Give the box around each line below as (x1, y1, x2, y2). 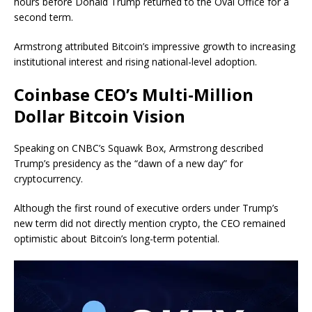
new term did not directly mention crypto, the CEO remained (14, 217, 286, 231)
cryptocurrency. (14, 172, 86, 186)
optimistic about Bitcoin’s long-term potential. (14, 232, 219, 246)
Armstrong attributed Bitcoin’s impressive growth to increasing (14, 40, 295, 54)
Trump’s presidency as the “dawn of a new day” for (14, 157, 243, 171)
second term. (14, 10, 73, 24)
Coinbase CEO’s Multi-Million (14, 83, 253, 107)
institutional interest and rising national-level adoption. (14, 55, 257, 69)
